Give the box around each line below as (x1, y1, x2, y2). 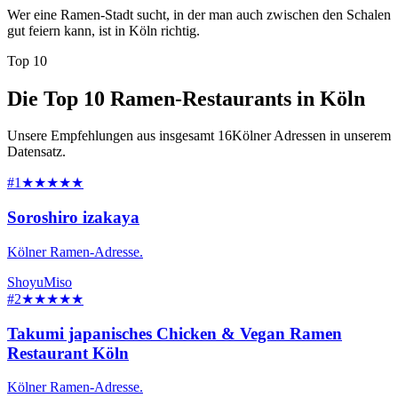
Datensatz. (7, 144, 66, 160)
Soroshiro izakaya (7, 208, 139, 227)
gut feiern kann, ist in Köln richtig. (7, 22, 200, 38)
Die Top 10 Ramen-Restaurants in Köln (7, 86, 365, 110)
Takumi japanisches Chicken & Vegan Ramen (7, 323, 342, 343)
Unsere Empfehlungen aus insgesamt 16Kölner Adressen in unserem (7, 128, 391, 144)
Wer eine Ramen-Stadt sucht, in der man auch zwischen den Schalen (7, 6, 391, 22)
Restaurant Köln (7, 343, 129, 362)
